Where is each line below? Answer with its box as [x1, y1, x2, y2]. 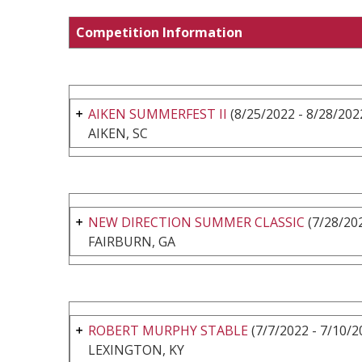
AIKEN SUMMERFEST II [88, 104, 227, 123]
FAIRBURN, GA [88, 232, 175, 250]
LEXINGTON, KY [88, 340, 184, 359]
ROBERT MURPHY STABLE [88, 321, 248, 339]
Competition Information [76, 23, 242, 41]
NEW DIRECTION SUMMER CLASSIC [88, 213, 305, 231]
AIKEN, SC [88, 124, 148, 142]
